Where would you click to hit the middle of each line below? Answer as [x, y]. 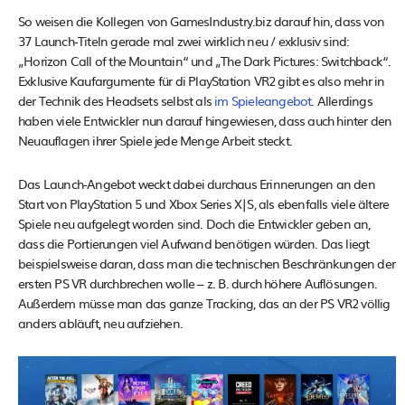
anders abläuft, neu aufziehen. [100, 323]
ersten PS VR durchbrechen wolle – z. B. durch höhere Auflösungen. [198, 283]
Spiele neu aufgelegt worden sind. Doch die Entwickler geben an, [194, 224]
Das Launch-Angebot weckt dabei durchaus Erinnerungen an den [197, 184]
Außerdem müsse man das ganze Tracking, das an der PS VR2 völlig [204, 303]
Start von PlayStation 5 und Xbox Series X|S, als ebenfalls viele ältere [204, 204]
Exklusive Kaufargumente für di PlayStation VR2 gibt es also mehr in [202, 81]
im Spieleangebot [263, 101]
